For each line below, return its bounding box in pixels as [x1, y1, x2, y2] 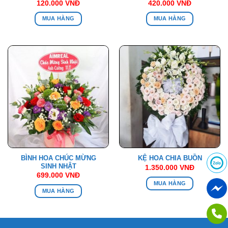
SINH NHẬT [40, 162, 76, 170]
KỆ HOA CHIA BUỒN [137, 154, 202, 162]
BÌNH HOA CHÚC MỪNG [20, 154, 96, 162]
